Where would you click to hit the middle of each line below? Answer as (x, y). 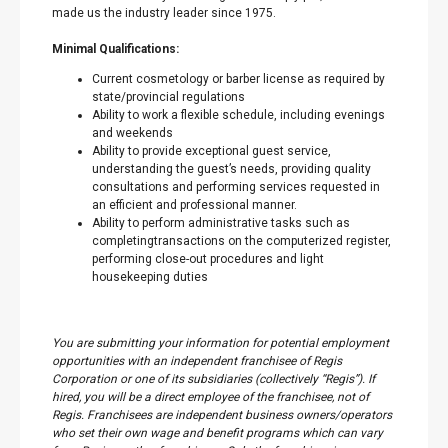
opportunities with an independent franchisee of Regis (197, 361)
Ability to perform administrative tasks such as (221, 223)
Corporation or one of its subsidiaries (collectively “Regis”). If (213, 379)
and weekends (132, 133)
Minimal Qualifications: (115, 49)
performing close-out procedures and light (208, 259)
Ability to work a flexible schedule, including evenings (238, 115)
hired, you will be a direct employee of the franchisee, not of (210, 397)
